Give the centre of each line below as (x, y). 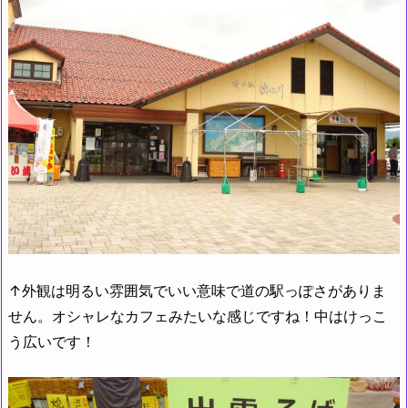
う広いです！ (52, 341)
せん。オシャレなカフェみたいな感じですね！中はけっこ (198, 316)
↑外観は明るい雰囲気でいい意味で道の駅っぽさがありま (197, 290)
